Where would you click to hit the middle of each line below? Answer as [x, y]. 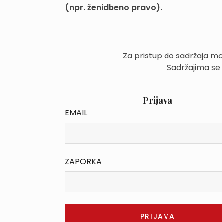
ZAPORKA [83, 161]
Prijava [157, 100]
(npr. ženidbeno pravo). [113, 8]
